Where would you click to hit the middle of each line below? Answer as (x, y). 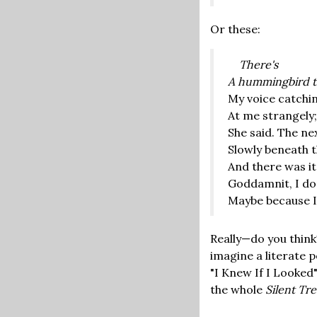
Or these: (235, 29)
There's (259, 64)
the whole (238, 289)
